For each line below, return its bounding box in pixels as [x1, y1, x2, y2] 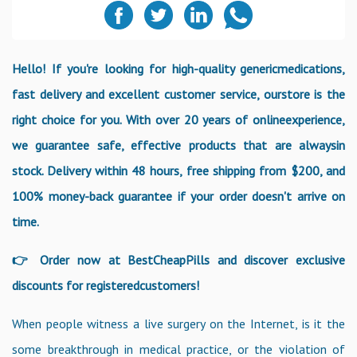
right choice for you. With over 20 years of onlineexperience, [12, 111, 345, 127]
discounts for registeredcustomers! [12, 277, 199, 293]
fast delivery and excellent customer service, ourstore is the [12, 85, 345, 102]
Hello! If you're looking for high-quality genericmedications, [12, 60, 345, 76]
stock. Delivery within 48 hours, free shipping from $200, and [12, 162, 345, 178]
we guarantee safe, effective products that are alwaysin [12, 136, 345, 153]
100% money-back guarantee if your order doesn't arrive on [12, 187, 345, 204]
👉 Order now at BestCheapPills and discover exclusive [12, 251, 345, 268]
